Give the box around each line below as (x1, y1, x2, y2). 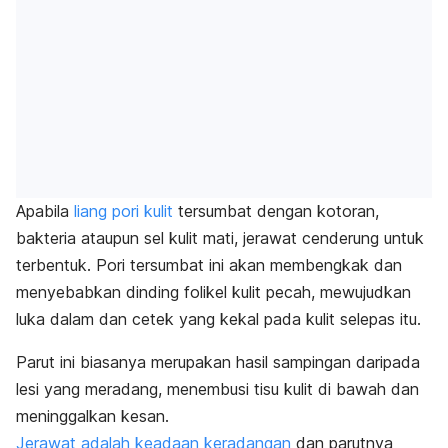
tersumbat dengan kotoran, (173, 201, 379, 222)
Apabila (16, 201, 74, 222)
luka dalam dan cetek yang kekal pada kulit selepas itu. (16, 309, 421, 330)
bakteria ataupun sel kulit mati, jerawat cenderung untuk (16, 228, 424, 249)
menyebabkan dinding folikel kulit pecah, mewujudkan (16, 282, 411, 303)
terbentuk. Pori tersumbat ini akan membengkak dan (16, 255, 402, 276)
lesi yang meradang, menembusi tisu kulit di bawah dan (16, 379, 419, 400)
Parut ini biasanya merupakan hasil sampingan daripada (16, 352, 420, 373)
